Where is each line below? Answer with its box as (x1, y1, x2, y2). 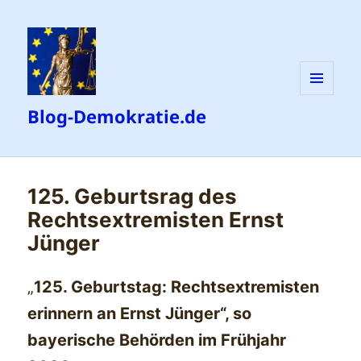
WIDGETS (300, 121, 346, 135)
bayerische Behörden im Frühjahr (27, 330, 287, 351)
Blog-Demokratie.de (27, 104, 207, 129)
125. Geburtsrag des (27, 184, 238, 210)
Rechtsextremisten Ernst (27, 207, 284, 233)
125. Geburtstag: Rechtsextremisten (34, 277, 320, 297)
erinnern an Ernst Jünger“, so (27, 304, 252, 324)
